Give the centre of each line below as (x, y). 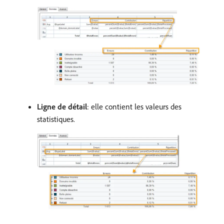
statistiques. (56, 119)
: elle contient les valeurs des (134, 107)
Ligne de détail (62, 107)
